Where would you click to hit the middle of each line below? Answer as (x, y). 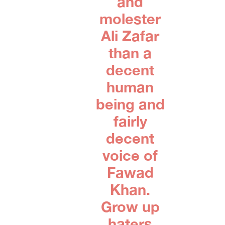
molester (130, 19)
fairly (130, 121)
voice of (130, 155)
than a (130, 53)
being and (130, 104)
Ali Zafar (130, 36)
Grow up (130, 207)
